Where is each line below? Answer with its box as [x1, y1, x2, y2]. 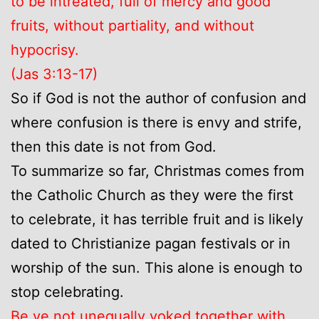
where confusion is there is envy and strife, [11, 113, 302, 131]
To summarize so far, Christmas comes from [11, 162, 304, 179]
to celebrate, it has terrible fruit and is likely [11, 210, 303, 228]
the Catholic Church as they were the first [11, 186, 293, 204]
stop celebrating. [11, 283, 124, 300]
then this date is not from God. [11, 137, 216, 155]
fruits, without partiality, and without [11, 16, 254, 34]
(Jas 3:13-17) [11, 65, 98, 83]
